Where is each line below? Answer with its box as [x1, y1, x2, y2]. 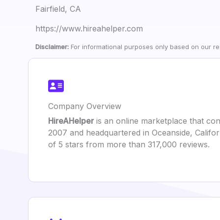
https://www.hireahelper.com [35, 24, 143, 33]
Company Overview [48, 101, 121, 111]
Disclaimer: [35, 43, 69, 51]
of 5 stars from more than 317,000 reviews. [48, 139, 210, 149]
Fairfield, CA [35, 4, 81, 14]
